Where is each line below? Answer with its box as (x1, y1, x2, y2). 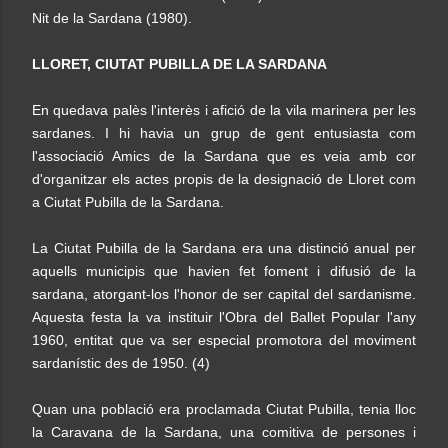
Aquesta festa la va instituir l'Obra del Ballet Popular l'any (32, 309, 416, 325)
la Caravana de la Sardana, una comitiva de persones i (32, 424, 416, 440)
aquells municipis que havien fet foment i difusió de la (32, 263, 416, 279)
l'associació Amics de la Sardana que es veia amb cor (32, 148, 416, 164)
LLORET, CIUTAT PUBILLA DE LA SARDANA (32, 56, 327, 72)
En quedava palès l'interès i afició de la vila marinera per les (32, 102, 416, 118)
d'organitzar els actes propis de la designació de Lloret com (32, 171, 416, 187)
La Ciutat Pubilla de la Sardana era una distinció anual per (32, 240, 416, 256)
